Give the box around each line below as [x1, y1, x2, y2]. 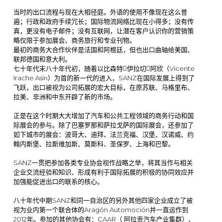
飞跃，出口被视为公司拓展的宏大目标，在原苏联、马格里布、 [13, 83, 194, 91]
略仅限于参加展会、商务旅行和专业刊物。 [13, 36, 136, 44]
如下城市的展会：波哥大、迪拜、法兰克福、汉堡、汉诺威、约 [13, 130, 194, 138]
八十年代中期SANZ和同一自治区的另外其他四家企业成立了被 [13, 196, 193, 204]
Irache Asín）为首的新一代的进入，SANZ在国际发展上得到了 [13, 73, 195, 82]
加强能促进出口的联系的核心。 [13, 177, 104, 185]
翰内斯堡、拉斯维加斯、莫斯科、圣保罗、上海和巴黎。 [13, 139, 174, 148]
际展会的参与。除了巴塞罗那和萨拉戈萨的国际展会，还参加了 [13, 120, 194, 129]
